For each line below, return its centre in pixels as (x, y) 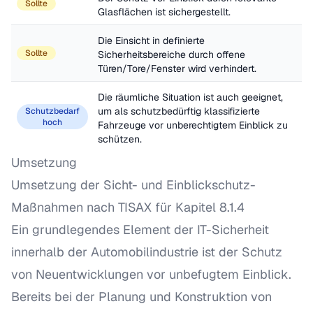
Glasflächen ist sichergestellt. (164, 12)
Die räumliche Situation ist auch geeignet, (190, 97)
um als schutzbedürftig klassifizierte (179, 111)
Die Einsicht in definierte (151, 41)
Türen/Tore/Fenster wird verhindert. (177, 68)
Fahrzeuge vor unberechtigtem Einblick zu (193, 125)
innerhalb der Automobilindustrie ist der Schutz (147, 252)
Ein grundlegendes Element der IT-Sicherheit (140, 230)
